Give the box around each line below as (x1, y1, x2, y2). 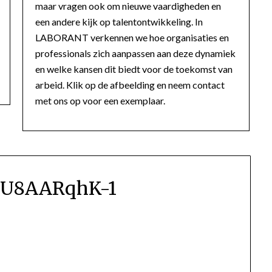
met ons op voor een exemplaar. (35, 94, 166, 106)
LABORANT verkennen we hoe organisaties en (35, 31, 229, 43)
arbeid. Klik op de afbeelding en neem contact (35, 78, 225, 90)
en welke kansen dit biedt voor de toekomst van (35, 63, 233, 75)
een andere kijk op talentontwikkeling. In (35, 15, 203, 27)
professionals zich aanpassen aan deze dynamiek (35, 47, 236, 59)
